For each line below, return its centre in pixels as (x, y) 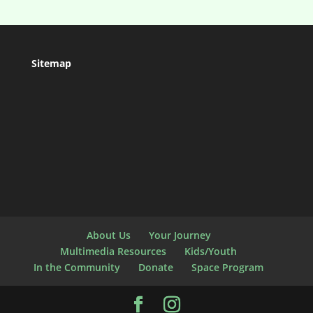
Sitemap (51, 64)
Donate (156, 267)
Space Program (228, 267)
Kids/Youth (211, 251)
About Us (108, 235)
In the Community (77, 267)
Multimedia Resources (114, 251)
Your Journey (180, 235)
